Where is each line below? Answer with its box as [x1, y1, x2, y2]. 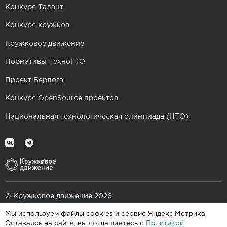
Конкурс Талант [5, 4, 63, 11]
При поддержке [5, 213, 62, 220]
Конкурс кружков [5, 22, 69, 29]
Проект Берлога [5, 77, 63, 84]
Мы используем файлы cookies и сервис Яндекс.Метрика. [5, 211, 207, 217]
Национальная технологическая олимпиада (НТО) [5, 113, 188, 120]
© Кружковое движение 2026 [5, 193, 112, 200]
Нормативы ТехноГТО [5, 59, 85, 65]
